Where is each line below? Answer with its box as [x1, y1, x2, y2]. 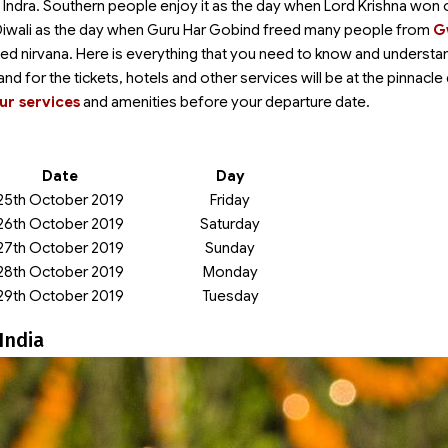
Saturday [200, 215, 260, 233]
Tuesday [201, 287, 259, 305]
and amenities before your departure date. [80, 93, 370, 111]
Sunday [205, 239, 255, 257]
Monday [202, 263, 258, 281]
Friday [210, 191, 250, 209]
